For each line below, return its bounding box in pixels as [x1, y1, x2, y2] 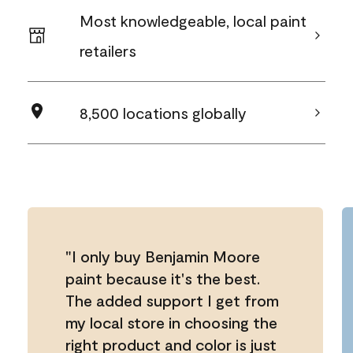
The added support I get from [65, 291, 279, 310]
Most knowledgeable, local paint [80, 11, 307, 30]
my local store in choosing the [65, 313, 277, 332]
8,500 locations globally [80, 103, 247, 122]
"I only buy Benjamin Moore [65, 247, 260, 266]
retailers [80, 41, 136, 60]
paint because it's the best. [65, 269, 260, 288]
